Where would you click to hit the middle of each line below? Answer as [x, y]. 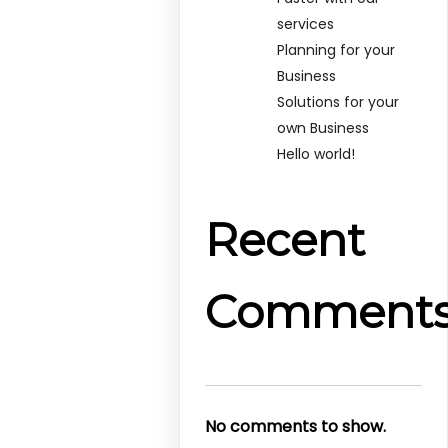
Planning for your [336, 49]
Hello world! [316, 153]
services [306, 23]
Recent [285, 240]
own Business [323, 127]
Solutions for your [338, 101]
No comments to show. [296, 427]
